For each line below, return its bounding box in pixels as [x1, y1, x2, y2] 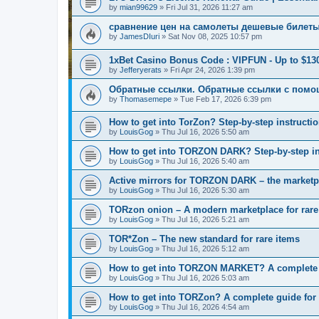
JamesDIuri [120, 32, 159, 41]
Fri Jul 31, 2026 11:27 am [166, 3, 253, 11]
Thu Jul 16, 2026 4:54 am [162, 303, 249, 312]
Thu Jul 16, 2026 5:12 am [162, 244, 249, 253]
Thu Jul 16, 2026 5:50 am [162, 127, 249, 137]
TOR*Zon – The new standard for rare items [109, 234, 300, 245]
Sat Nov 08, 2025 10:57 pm [168, 32, 262, 41]
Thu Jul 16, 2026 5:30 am [162, 186, 249, 195]
